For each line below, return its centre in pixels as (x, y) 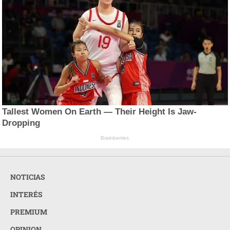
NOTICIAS (28, 177)
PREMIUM (29, 212)
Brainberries (115, 138)
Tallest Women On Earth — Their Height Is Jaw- (100, 112)
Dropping (21, 123)
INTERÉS (26, 194)
